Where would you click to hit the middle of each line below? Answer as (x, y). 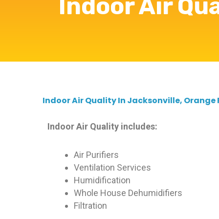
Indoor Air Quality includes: (103, 126)
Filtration (91, 205)
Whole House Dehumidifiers (128, 193)
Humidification (102, 180)
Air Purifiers (97, 154)
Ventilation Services (113, 167)
